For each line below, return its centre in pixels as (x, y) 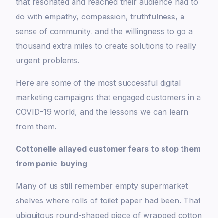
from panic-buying (52, 164)
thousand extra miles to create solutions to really (106, 46)
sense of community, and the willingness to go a (104, 31)
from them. (36, 127)
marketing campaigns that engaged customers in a (109, 98)
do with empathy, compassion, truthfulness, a (100, 17)
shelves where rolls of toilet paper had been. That (108, 201)
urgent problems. (48, 61)
